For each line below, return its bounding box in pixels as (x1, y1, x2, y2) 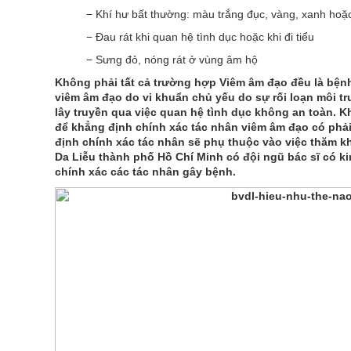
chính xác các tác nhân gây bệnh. (54, 165, 236, 178)
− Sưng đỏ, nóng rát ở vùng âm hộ (85, 53, 258, 66)
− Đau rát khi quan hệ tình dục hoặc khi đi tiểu (85, 31, 314, 43)
